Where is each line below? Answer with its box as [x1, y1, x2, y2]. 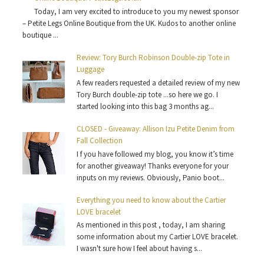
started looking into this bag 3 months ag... [77, 101, 214, 111]
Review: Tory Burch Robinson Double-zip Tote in [77, 52, 230, 63]
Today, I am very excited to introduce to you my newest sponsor [34, 6, 239, 17]
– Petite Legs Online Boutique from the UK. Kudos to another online [22, 18, 236, 29]
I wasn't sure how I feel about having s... [77, 243, 203, 254]
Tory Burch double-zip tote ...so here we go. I [77, 89, 219, 100]
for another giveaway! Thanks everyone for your [77, 160, 229, 171]
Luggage [77, 64, 105, 75]
